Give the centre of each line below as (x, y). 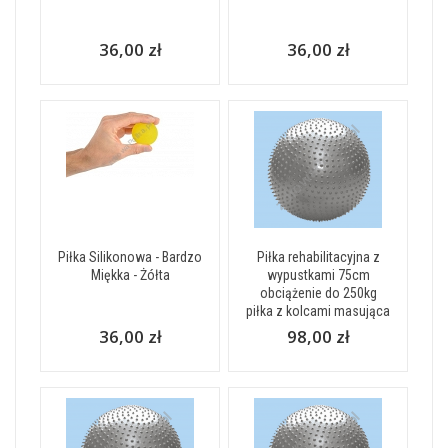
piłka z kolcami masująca (318, 311)
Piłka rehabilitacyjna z (318, 257)
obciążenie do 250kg (318, 293)
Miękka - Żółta (130, 275)
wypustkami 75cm (318, 275)
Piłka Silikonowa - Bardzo (130, 257)
